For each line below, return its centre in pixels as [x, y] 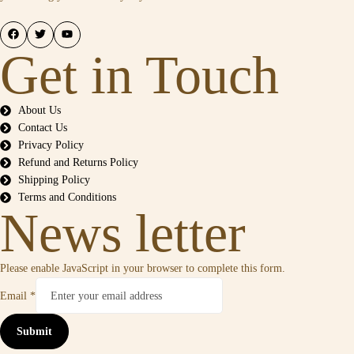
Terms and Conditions [67, 197]
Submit [34, 331]
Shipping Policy [54, 180]
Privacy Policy [51, 145]
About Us [39, 110]
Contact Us [42, 128]
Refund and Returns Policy [78, 162]
